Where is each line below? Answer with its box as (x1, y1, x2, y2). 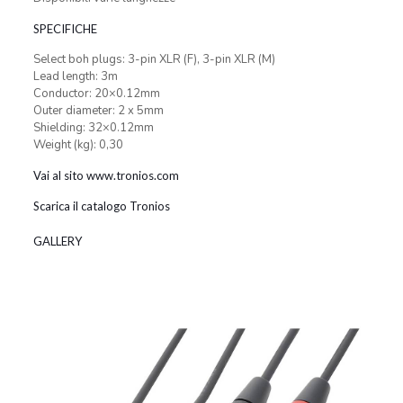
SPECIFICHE (32, 22, 97, 36)
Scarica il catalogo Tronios (32, 199, 170, 213)
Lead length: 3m (32, 68, 118, 85)
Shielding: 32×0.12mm (32, 120, 154, 136)
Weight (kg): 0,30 (32, 137, 123, 153)
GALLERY (32, 234, 82, 248)
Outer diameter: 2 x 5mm (32, 103, 164, 119)
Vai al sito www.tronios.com (32, 168, 179, 183)
